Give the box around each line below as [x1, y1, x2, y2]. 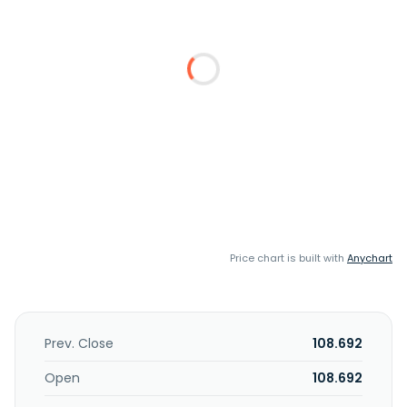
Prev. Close [45, 334, 114, 352]
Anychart [347, 251, 392, 265]
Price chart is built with [230, 251, 347, 265]
